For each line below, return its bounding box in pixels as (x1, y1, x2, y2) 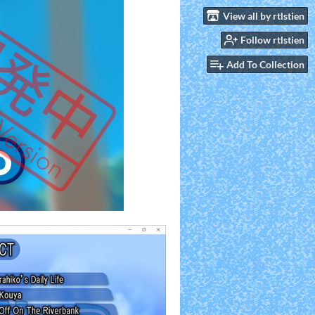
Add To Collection (226, 58, 304, 71)
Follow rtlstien (240, 34, 304, 46)
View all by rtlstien (223, 9, 304, 22)
